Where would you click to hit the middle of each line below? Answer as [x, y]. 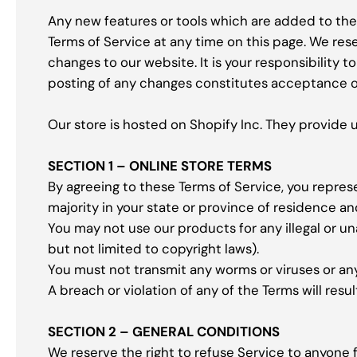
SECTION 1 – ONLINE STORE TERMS [160, 166]
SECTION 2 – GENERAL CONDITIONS [164, 332]
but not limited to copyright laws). [153, 249]
